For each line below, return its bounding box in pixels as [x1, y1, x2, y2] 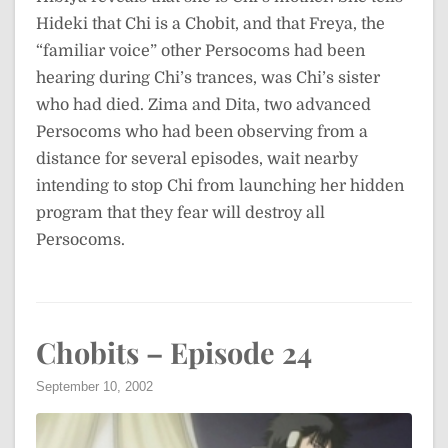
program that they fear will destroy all [36, 204, 325, 222]
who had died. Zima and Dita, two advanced [36, 96, 371, 114]
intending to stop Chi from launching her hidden [36, 177, 404, 195]
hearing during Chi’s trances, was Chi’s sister [36, 69, 380, 87]
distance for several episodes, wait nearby [36, 150, 358, 168]
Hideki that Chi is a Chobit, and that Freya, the [36, 15, 385, 33]
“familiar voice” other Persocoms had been [36, 42, 365, 60]
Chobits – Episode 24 [36, 333, 312, 371]
